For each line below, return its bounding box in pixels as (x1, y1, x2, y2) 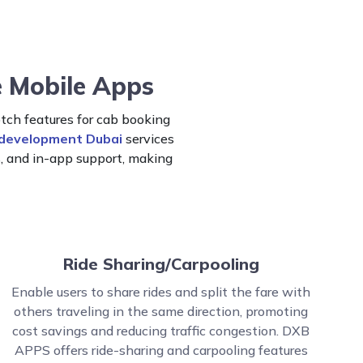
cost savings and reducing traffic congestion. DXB (12, 322, 310, 339)
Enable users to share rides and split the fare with (11, 284, 311, 300)
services (122, 130, 174, 147)
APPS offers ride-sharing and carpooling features (14, 342, 308, 358)
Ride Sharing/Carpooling (62, 254, 259, 274)
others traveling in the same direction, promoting (14, 303, 309, 319)
